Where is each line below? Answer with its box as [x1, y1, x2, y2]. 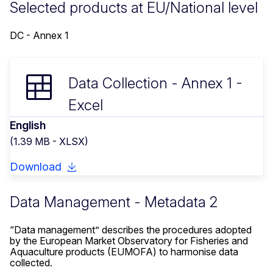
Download [10, 160, 62, 174]
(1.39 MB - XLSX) [10, 135, 88, 148]
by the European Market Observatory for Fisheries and [10, 235, 248, 247]
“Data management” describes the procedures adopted [10, 224, 252, 236]
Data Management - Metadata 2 [10, 193, 218, 211]
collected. [10, 257, 52, 269]
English [10, 119, 46, 132]
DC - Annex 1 [10, 29, 69, 42]
